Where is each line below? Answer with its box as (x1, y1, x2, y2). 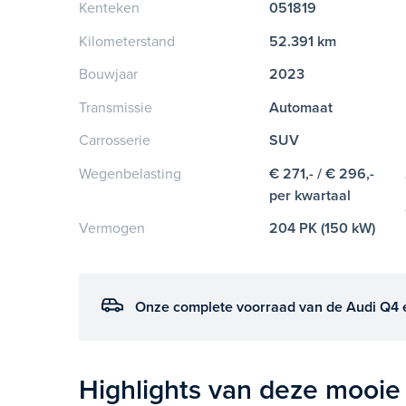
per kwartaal (269, 186, 352, 205)
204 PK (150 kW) (269, 219, 376, 238)
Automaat (269, 98, 333, 117)
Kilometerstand (79, 32, 176, 51)
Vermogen (79, 219, 146, 238)
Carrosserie (79, 131, 151, 150)
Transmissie (79, 98, 153, 117)
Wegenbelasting (79, 164, 182, 183)
